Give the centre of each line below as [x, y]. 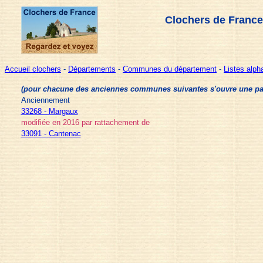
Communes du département [170, 69]
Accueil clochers [33, 69]
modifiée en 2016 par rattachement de [85, 122]
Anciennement [45, 100]
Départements [92, 69]
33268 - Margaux [49, 111]
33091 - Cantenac [51, 134]
